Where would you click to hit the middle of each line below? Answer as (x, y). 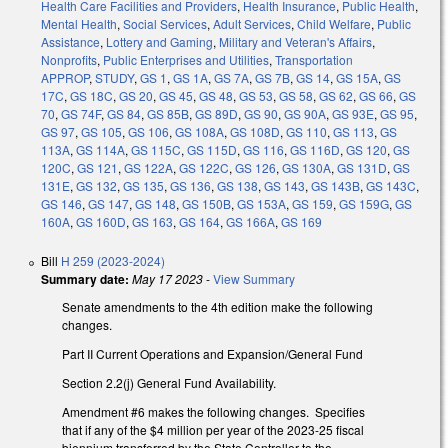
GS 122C (204, 168)
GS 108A (199, 132)
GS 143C (391, 186)
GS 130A (306, 168)
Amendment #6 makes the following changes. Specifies (213, 411)
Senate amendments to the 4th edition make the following (217, 307)
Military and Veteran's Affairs (295, 42)
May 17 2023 (167, 279)
